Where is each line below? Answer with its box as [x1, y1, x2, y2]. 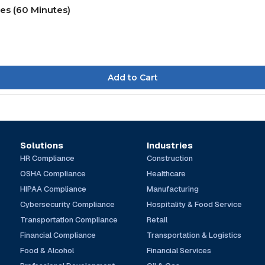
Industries [147, 139, 193, 151]
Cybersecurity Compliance [20, 199, 115, 209]
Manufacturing [147, 183, 199, 194]
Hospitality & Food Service [147, 199, 243, 209]
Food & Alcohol [20, 245, 74, 256]
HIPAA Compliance [20, 183, 86, 194]
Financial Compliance [20, 230, 96, 240]
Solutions [20, 139, 63, 151]
